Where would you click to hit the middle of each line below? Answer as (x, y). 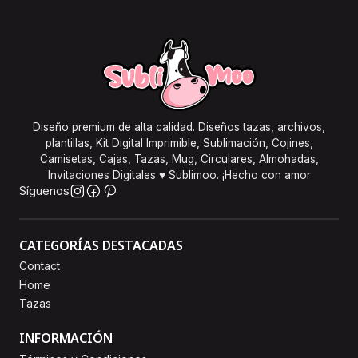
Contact (40, 266)
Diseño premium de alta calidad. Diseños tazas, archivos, (179, 127)
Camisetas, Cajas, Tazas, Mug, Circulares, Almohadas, (179, 159)
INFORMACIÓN (66, 338)
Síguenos (44, 191)
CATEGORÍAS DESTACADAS (101, 246)
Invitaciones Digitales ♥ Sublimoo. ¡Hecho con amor (179, 175)
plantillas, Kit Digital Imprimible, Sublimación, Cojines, (179, 143)
